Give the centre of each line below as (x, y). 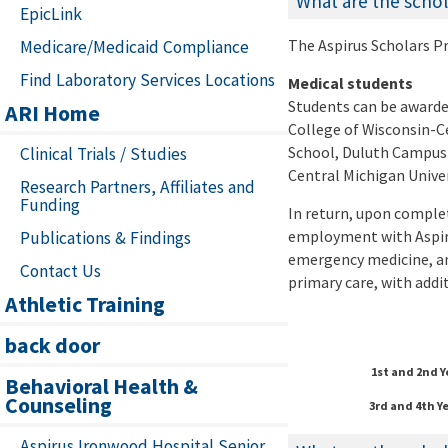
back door (52, 345)
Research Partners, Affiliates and (137, 187)
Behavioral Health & (101, 386)
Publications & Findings (105, 238)
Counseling (58, 405)
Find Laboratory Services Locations (147, 80)
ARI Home (52, 113)
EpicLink (51, 14)
